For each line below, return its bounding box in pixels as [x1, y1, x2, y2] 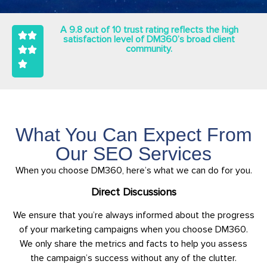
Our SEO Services [55, 142, 212, 164]
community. [126, 42, 173, 55]
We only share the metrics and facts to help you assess [20, 238, 247, 250]
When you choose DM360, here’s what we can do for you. [15, 164, 252, 176]
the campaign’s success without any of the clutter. [30, 252, 237, 264]
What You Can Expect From [15, 123, 252, 145]
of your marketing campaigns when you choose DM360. [19, 223, 248, 235]
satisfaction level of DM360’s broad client [63, 33, 235, 45]
